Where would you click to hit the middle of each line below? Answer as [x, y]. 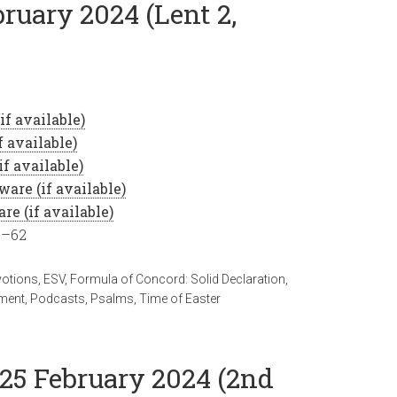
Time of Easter [180, 299]
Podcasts [58, 299]
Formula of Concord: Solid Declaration [178, 279]
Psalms [112, 299]
